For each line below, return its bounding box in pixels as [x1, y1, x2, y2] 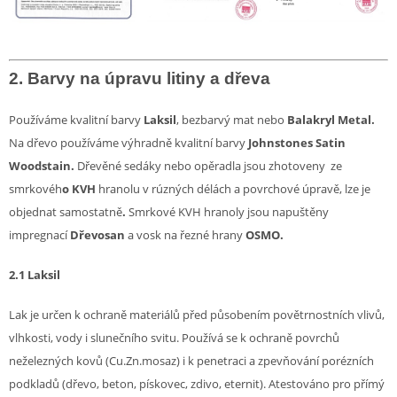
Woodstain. [9, 158, 74, 175]
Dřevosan [67, 227, 128, 244]
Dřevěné [77, 158, 121, 175]
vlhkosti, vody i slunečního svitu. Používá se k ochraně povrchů [9, 330, 339, 346]
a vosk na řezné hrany [128, 227, 243, 244]
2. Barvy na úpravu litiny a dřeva [9, 69, 270, 89]
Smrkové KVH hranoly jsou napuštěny [128, 204, 329, 221]
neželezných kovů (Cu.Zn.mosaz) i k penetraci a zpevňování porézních [9, 353, 374, 370]
